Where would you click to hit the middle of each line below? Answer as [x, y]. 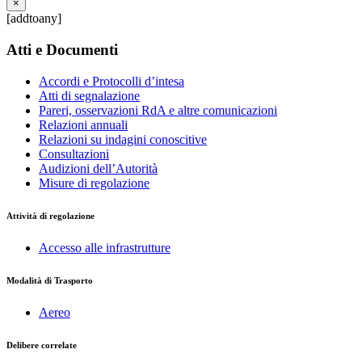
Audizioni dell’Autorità [98, 168]
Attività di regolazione [51, 215]
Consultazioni [74, 154]
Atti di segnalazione [89, 95]
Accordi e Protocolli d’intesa [112, 81]
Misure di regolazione [94, 183]
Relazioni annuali [83, 124]
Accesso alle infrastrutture [105, 247]
